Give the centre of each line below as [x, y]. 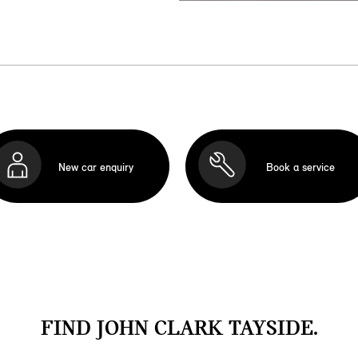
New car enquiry [96, 167]
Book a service [300, 167]
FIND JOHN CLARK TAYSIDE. [179, 328]
